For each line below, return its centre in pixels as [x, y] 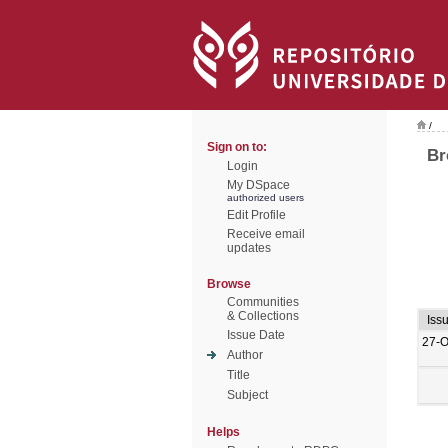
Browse [229, 284]
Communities [263, 302]
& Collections [263, 316]
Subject [247, 395]
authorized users [265, 197]
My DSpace [258, 185]
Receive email [266, 234]
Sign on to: [237, 147]
